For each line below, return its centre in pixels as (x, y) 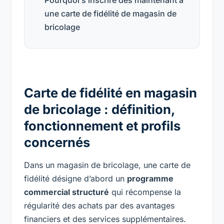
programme (150, 178)
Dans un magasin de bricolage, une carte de (107, 165)
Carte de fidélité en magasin (110, 92)
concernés (57, 142)
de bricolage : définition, (99, 109)
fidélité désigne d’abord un (75, 178)
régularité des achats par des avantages (99, 205)
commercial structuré (66, 192)
